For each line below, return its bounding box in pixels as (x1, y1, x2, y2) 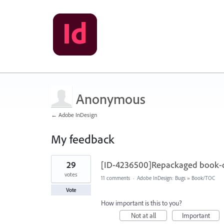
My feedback (51, 131, 114, 146)
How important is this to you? (101, 198, 182, 207)
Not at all (130, 211, 156, 220)
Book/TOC (191, 174, 215, 181)
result (51, 161, 66, 170)
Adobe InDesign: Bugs (137, 174, 185, 181)
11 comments (101, 174, 130, 181)
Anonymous (76, 90, 145, 107)
